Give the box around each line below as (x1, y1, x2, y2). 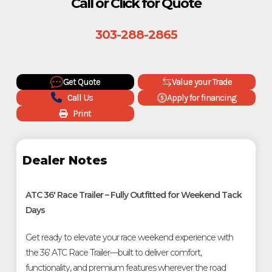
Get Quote (63, 76, 100, 87)
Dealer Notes (22, 152, 107, 168)
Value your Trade (171, 76, 232, 87)
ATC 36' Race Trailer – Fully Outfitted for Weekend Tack (25, 189, 242, 200)
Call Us (67, 92, 93, 103)
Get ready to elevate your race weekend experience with (25, 231, 233, 243)
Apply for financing (166, 92, 237, 103)
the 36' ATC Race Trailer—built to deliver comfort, (25, 246, 202, 258)
